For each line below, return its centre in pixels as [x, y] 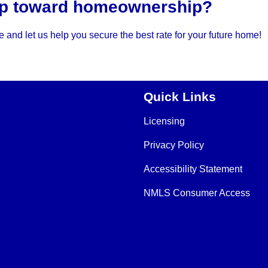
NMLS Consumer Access [197, 193]
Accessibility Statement [193, 169]
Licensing [164, 121]
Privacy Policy [174, 145]
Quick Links [180, 97]
